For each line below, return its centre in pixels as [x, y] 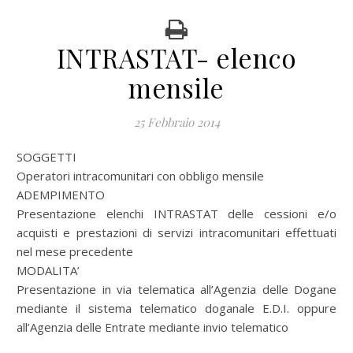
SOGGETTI [50, 157]
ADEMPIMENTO [61, 195]
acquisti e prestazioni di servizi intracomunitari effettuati [176, 232]
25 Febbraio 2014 [176, 122]
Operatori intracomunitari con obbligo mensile [140, 176]
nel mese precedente [75, 251]
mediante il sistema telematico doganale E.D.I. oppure [176, 308]
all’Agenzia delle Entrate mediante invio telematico [152, 327]
